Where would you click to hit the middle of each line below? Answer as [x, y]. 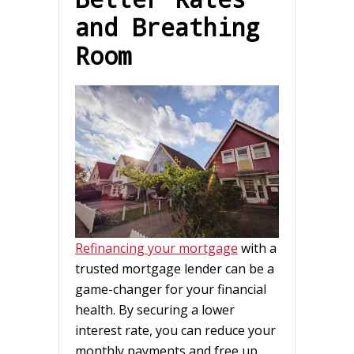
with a [257, 249]
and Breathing [168, 26]
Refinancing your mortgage [156, 249]
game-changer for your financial [171, 290]
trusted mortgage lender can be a [175, 269]
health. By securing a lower [155, 310]
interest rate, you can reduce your [175, 331]
